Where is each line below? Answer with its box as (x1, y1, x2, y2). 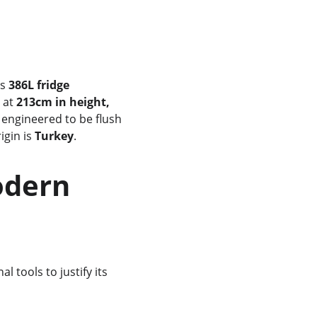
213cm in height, (16, 94, 113, 110)
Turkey (34, 128, 74, 144)
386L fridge (8, 77, 72, 93)
